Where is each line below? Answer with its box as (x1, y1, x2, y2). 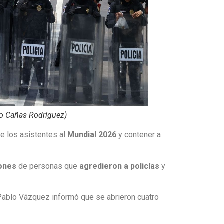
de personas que (18, 161, 80, 171)
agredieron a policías (79, 161, 160, 171)
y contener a (116, 130, 161, 140)
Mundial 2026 (67, 130, 117, 140)
